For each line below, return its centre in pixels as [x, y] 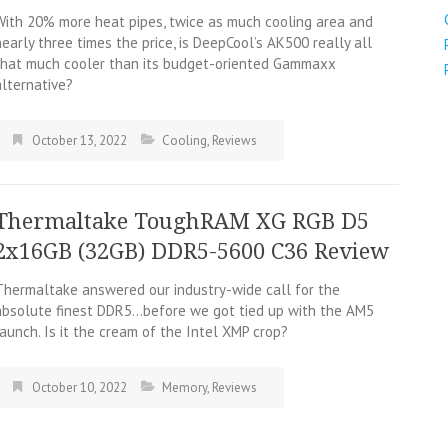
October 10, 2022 [79, 387]
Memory [184, 387]
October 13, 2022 [79, 140]
